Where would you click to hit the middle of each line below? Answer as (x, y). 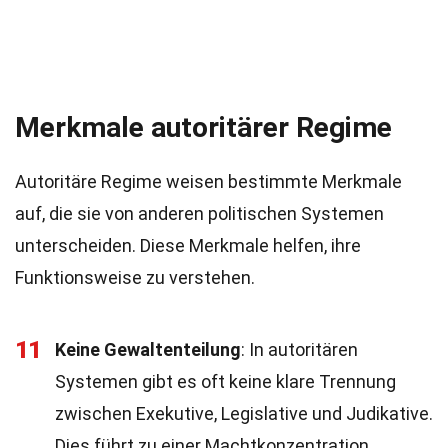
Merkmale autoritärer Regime (203, 127)
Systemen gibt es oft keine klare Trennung (225, 381)
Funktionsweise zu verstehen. (135, 277)
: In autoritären (299, 349)
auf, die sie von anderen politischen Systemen (199, 213)
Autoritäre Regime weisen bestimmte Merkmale (208, 181)
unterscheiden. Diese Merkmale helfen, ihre (188, 245)
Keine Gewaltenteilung (148, 349)
